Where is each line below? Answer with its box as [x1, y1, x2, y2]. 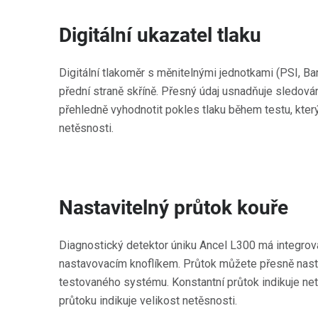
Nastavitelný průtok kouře [59, 196, 288, 219]
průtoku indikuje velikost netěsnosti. [59, 294, 237, 307]
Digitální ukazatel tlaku [59, 23, 261, 47]
